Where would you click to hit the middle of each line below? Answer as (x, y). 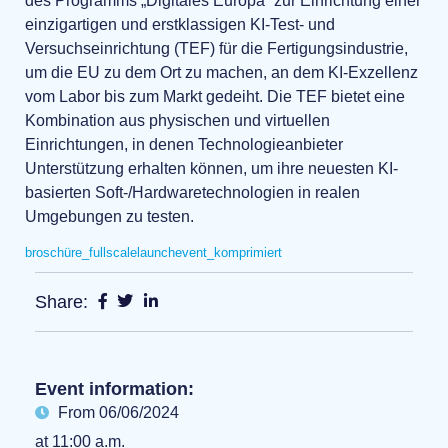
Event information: (114, 389)
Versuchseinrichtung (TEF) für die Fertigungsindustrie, (216, 48)
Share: (61, 302)
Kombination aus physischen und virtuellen (177, 120)
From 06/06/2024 (118, 413)
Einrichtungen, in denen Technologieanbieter (184, 144)
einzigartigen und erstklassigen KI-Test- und (180, 24)
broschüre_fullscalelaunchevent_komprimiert (153, 253)
